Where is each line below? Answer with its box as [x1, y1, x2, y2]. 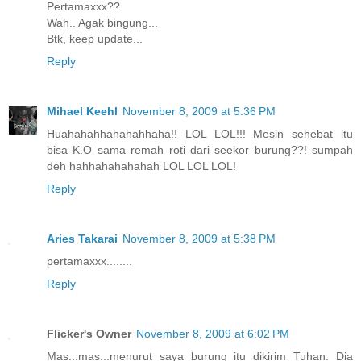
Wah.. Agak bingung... [47, 15, 158, 29]
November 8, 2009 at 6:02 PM [136, 326, 289, 340]
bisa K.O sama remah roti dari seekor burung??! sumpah [47, 143, 353, 156]
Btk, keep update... [47, 31, 143, 45]
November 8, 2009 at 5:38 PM [122, 231, 276, 245]
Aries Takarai [47, 231, 118, 245]
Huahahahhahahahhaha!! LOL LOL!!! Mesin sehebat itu [47, 127, 353, 140]
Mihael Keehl [47, 104, 118, 118]
